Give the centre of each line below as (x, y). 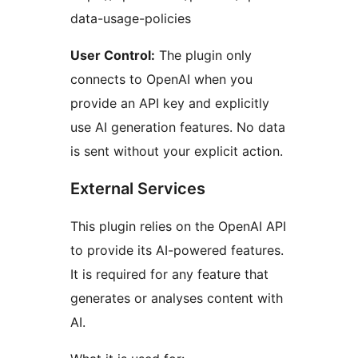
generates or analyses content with (177, 298)
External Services (138, 188)
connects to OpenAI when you (161, 79)
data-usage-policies (131, 18)
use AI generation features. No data (178, 127)
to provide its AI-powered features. (177, 250)
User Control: (113, 55)
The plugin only (203, 55)
